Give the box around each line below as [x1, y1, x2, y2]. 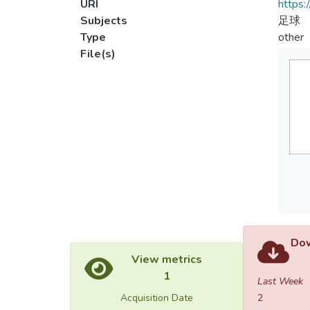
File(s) [80, 46, 116, 62]
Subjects [80, 13, 127, 28]
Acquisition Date [120, 291, 193, 304]
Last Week [257, 275, 303, 288]
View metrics [131, 252, 202, 267]
